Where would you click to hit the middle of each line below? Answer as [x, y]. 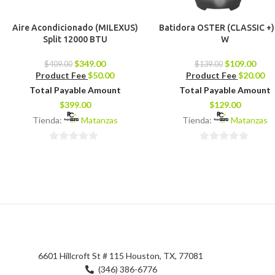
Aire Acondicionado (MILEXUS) [75, 28]
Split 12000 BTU [75, 40]
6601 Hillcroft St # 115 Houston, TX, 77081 [121, 255]
